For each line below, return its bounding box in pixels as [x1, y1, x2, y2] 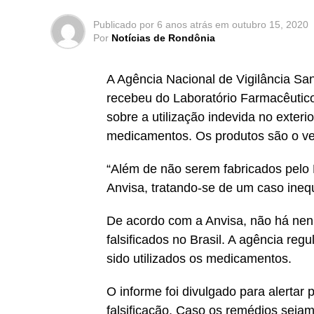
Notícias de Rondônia [111, 32, 215, 43]
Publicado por [93, 19, 154, 30]
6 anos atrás [157, 19, 212, 30]
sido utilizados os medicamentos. [107, 252, 292, 266]
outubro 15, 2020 [232, 19, 308, 30]
